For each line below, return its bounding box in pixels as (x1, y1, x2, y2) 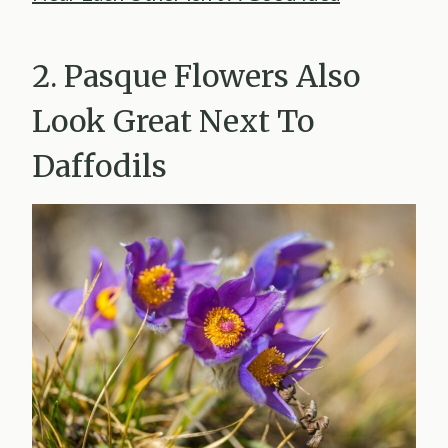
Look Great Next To (32, 102, 314, 141)
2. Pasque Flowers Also (32, 57, 360, 96)
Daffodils (32, 147, 167, 186)
